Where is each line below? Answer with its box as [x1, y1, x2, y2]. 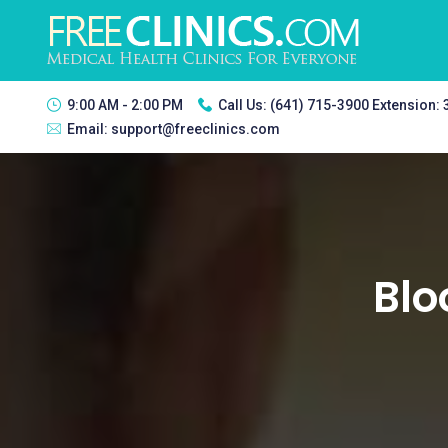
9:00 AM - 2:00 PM [67, 97, 183, 113]
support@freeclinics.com [111, 121, 280, 137]
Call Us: [218, 97, 270, 113]
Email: [67, 121, 111, 137]
